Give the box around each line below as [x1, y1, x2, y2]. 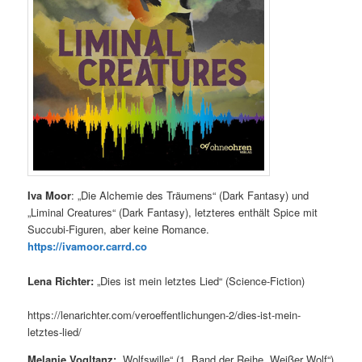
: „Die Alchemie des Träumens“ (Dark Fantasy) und [71, 187, 309, 204]
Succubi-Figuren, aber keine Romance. [27, 221, 210, 238]
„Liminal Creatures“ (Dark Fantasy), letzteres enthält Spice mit [27, 204, 318, 221]
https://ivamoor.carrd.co [27, 238, 148, 255]
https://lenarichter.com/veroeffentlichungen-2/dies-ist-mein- [27, 306, 301, 322]
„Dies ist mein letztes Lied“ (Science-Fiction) [94, 272, 305, 288]
